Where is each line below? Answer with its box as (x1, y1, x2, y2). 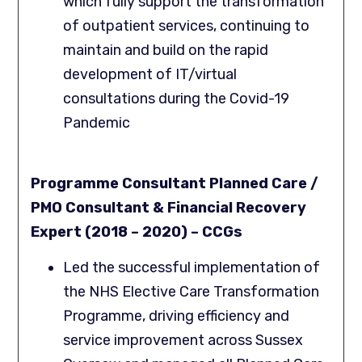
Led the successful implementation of (63, 258, 321, 276)
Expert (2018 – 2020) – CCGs (31, 222, 243, 241)
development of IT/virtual (63, 65, 238, 84)
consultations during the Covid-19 (63, 90, 290, 108)
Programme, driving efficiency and (63, 306, 290, 325)
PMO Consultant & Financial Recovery (31, 198, 307, 217)
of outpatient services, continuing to (63, 17, 310, 36)
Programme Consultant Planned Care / (31, 174, 319, 192)
